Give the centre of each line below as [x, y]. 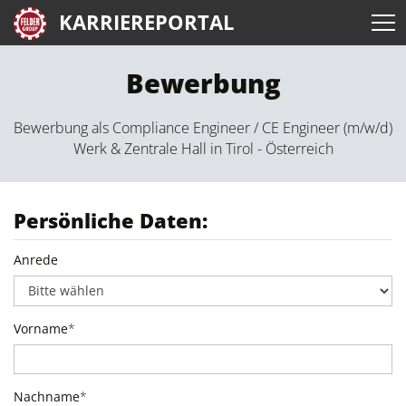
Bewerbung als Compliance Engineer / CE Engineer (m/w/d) [203, 128]
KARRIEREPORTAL [146, 22]
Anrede [36, 260]
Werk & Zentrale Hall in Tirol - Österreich [203, 149]
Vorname [41, 328]
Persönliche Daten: [111, 221]
